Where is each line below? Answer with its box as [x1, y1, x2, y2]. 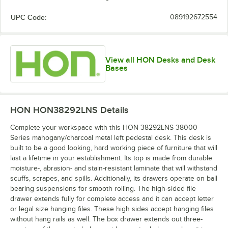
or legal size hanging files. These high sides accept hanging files [10, 205, 214, 213]
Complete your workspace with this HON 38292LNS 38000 [10, 124, 197, 132]
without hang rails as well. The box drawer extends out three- [10, 215, 203, 223]
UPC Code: [11, 13, 46, 21]
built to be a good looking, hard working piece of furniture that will [10, 144, 217, 152]
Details [98, 105, 128, 116]
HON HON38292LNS [10, 105, 98, 116]
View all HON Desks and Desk [105, 55, 216, 65]
